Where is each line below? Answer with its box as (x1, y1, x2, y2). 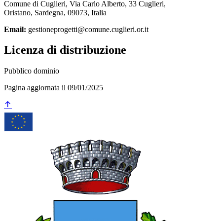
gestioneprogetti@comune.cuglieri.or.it (26, 25, 148, 34)
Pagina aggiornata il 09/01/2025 (4, 83, 103, 92)
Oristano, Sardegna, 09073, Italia (4, 8, 107, 17)
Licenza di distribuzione (4, 43, 126, 57)
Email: (4, 25, 26, 34)
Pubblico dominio (4, 67, 59, 75)
